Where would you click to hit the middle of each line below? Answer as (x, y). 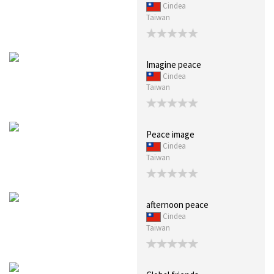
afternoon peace (177, 205)
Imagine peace (174, 64)
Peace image (170, 135)
